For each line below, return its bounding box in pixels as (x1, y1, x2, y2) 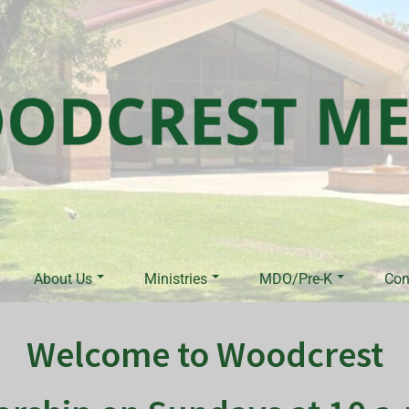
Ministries (144, 269, 207, 288)
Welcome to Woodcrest (26, 330, 383, 377)
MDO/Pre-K (259, 269, 332, 288)
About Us (34, 269, 92, 288)
